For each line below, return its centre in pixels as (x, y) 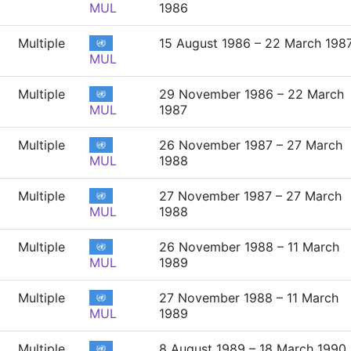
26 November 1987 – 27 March (251, 145)
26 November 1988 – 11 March (249, 247)
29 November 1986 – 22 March (251, 94)
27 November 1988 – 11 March (249, 298)
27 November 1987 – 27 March (250, 196)
